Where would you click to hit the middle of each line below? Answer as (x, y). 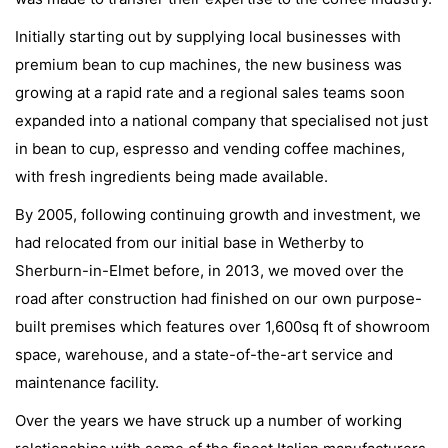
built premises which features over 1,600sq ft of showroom (222, 327)
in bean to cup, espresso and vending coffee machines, (210, 149)
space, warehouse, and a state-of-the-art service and (204, 355)
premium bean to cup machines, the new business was (208, 65)
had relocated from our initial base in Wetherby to (189, 243)
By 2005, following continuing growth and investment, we (218, 215)
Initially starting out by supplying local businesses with (208, 37)
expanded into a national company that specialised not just (221, 121)
